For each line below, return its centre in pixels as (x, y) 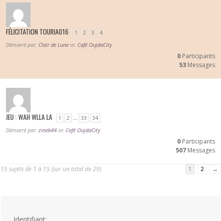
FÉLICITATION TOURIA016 (37, 31)
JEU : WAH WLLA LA (29, 117)
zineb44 (48, 130)
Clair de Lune (54, 44)
